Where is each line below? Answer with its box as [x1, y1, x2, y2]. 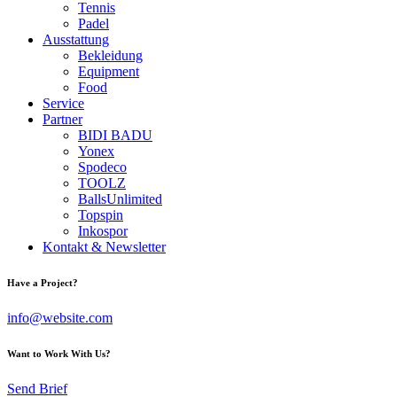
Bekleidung [78, 48, 143, 63]
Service [43, 96, 84, 111]
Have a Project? [7, 276, 78, 288]
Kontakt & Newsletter [43, 239, 166, 254]
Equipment [78, 64, 139, 79]
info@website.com [7, 309, 113, 325]
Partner [43, 112, 82, 127]
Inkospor [78, 223, 128, 238]
